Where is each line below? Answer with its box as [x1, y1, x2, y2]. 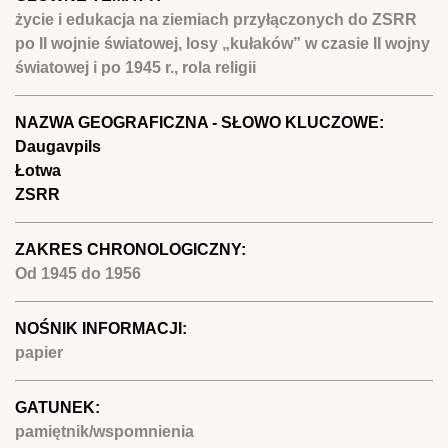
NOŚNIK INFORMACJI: [15, 319, 191, 337]
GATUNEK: [15, 398, 104, 416]
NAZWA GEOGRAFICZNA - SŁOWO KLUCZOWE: [15, 113, 388, 131]
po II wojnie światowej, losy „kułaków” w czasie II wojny [15, 34, 430, 52]
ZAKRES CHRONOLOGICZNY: [15, 240, 250, 258]
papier [15, 343, 63, 361]
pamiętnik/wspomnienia [15, 422, 194, 440]
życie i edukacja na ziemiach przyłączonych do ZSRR [15, 10, 417, 28]
